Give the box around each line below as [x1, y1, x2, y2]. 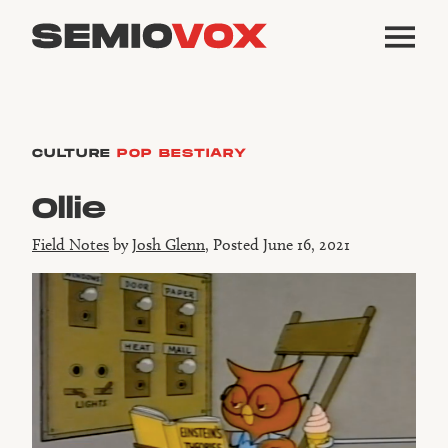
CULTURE [32, 146, 112, 161]
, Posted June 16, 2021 [205, 235, 350, 255]
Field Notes [32, 235, 109, 255]
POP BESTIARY [117, 146, 248, 161]
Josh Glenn [132, 235, 205, 255]
